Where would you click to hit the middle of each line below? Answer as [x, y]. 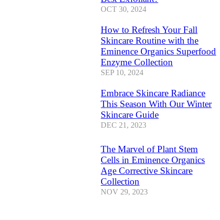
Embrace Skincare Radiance [153, 93]
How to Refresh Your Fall [149, 30]
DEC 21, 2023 [124, 125]
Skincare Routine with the [150, 41]
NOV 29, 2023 [124, 192]
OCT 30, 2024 [124, 9]
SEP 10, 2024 [122, 73]
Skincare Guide [130, 115]
